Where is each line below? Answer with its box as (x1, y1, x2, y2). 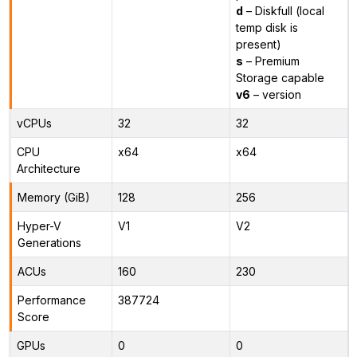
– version (249, 87, 301, 101)
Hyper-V (17, 218, 61, 233)
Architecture (16, 161, 80, 175)
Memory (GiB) (17, 190, 90, 204)
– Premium (242, 53, 300, 68)
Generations (17, 235, 81, 249)
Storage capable (235, 70, 324, 84)
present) (235, 37, 281, 51)
